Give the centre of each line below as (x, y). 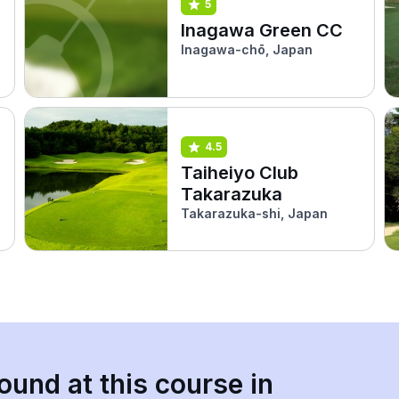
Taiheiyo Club (240, 172)
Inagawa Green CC (262, 30)
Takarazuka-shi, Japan (255, 213)
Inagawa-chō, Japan (247, 49)
